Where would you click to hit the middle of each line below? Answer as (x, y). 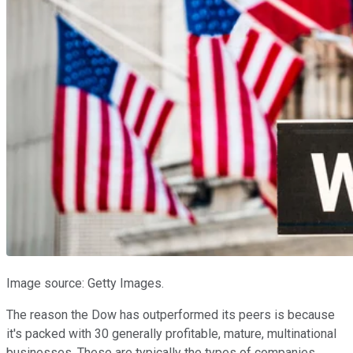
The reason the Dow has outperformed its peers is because (171, 314)
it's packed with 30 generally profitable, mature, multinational (171, 333)
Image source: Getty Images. (85, 283)
